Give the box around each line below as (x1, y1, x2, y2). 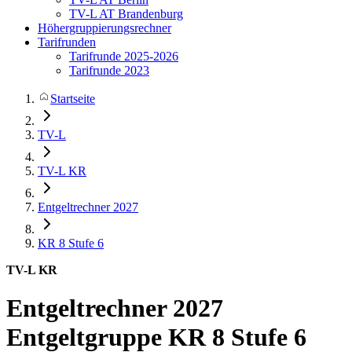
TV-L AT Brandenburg (69, 7, 183, 20)
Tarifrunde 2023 (69, 64, 149, 77)
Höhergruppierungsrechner (38, 21, 171, 35)
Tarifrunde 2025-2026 (69, 49, 178, 63)
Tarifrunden (38, 35, 96, 49)
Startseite (50, 92, 95, 105)
